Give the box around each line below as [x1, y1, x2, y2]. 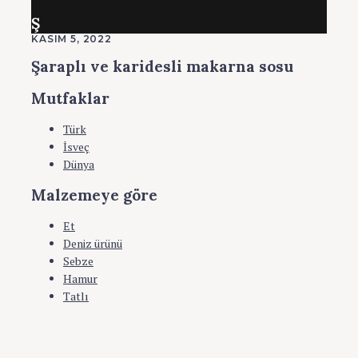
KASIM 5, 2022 [31, 33, 112, 46]
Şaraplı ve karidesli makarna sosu [31, 57, 293, 77]
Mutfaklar [31, 88, 109, 108]
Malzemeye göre [31, 185, 157, 205]
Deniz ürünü [63, 236, 122, 252]
